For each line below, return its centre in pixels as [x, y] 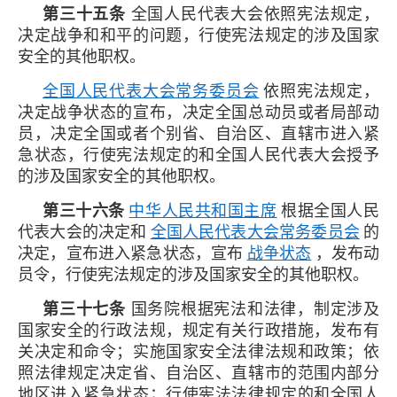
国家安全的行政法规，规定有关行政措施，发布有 [198, 330]
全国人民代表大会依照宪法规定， [252, 14]
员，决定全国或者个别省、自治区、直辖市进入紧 [198, 133]
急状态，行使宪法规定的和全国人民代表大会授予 [198, 155]
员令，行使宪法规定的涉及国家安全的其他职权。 [193, 274]
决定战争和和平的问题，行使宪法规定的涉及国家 [198, 35]
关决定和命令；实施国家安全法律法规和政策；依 [198, 351]
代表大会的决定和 [82, 232]
